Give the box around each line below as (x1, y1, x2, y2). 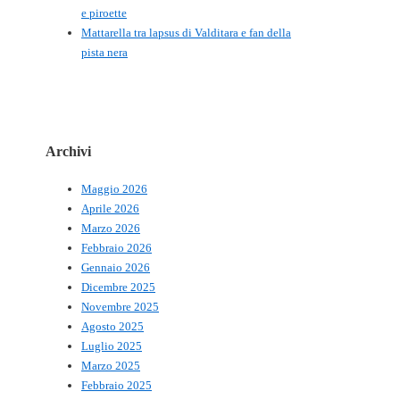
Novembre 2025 (81, 300, 159, 314)
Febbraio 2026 (81, 241, 152, 255)
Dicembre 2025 (81, 280, 155, 295)
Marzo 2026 (81, 221, 140, 236)
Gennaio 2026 (81, 261, 150, 275)
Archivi (46, 144, 91, 160)
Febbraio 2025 (81, 379, 152, 393)
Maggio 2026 (81, 182, 147, 196)
